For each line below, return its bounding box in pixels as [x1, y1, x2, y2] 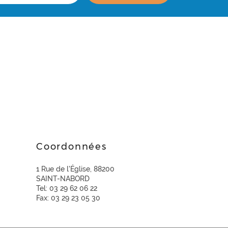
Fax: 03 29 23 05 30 [36, 194, 100, 203]
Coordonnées [36, 141, 107, 153]
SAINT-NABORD [36, 175, 90, 183]
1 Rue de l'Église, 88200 [36, 165, 115, 174]
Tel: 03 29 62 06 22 [36, 184, 97, 193]
